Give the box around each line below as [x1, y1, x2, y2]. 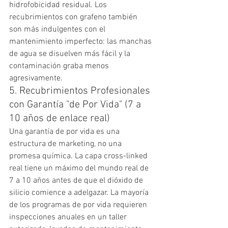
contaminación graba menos [9, 61, 111, 71]
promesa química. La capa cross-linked [9, 151, 150, 161]
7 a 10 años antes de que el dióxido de [9, 175, 145, 186]
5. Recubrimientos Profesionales [9, 84, 153, 97]
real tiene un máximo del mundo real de [9, 163, 151, 174]
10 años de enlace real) [9, 112, 110, 125]
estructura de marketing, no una [9, 138, 124, 149]
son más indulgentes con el [9, 24, 107, 35]
